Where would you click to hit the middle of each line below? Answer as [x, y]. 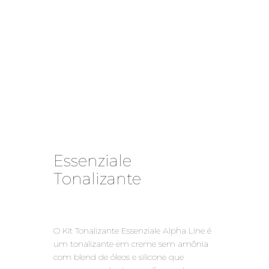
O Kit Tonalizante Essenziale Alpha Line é [132, 231]
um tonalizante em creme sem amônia [131, 244]
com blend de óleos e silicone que [119, 257]
